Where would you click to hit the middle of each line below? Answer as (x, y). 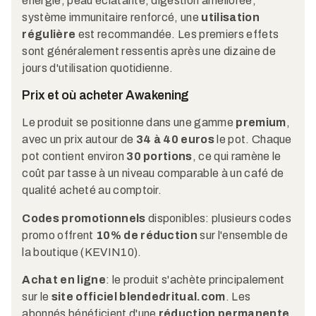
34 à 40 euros (175, 139)
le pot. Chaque (253, 139)
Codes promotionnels (84, 218)
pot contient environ (74, 156)
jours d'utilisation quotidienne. (98, 68)
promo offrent (59, 235)
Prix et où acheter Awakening (106, 96)
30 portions (159, 156)
